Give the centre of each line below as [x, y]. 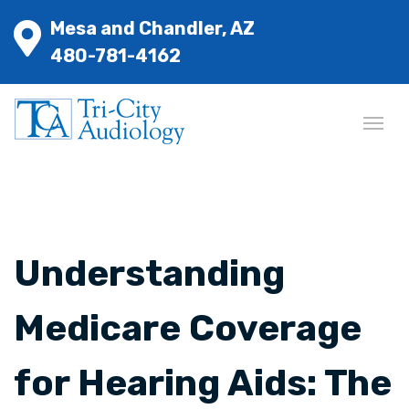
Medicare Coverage [188, 328]
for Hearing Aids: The [203, 383]
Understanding [149, 273]
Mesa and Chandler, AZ [152, 28]
